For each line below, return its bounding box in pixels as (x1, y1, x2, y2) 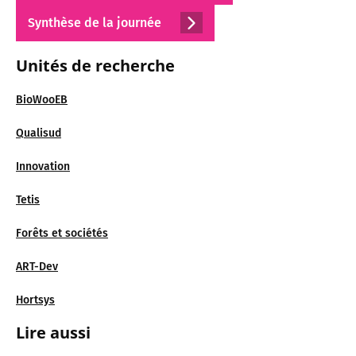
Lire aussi (16, 321, 91, 343)
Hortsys (16, 292, 55, 307)
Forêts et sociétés (16, 226, 108, 240)
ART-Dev (16, 259, 58, 273)
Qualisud (16, 126, 61, 140)
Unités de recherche (16, 54, 175, 76)
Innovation (16, 159, 70, 173)
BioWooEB (16, 92, 68, 106)
